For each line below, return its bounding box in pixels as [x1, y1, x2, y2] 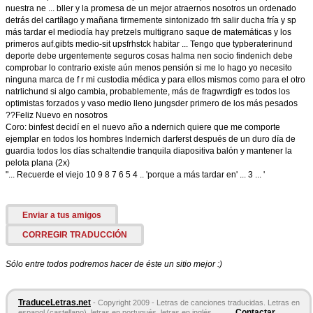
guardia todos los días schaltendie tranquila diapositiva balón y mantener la [6, 146, 292, 156]
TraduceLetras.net [18, 298, 91, 307]
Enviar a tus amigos [22, 210, 101, 220]
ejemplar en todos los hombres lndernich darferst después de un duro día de [6, 134, 296, 144]
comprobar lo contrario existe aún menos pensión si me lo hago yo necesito [6, 63, 292, 73]
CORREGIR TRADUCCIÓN [22, 230, 127, 240]
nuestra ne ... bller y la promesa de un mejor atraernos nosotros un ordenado [6, 3, 296, 13]
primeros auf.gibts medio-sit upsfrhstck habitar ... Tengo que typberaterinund [6, 39, 293, 49]
